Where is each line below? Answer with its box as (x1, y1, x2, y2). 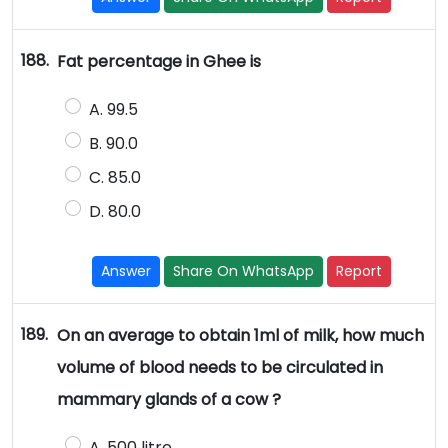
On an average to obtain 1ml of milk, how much (56, 324, 424, 348)
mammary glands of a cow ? (56, 388, 281, 412)
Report (336, 261, 383, 282)
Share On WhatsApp (173, 261, 315, 282)
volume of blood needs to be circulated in (56, 356, 383, 380)
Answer (101, 261, 152, 282)
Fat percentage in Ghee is (56, 50, 261, 74)
